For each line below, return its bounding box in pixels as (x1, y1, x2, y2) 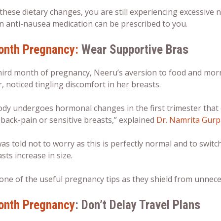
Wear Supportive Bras (81, 42, 188, 57)
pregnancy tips (65, 173, 120, 184)
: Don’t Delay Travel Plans (75, 197, 200, 212)
